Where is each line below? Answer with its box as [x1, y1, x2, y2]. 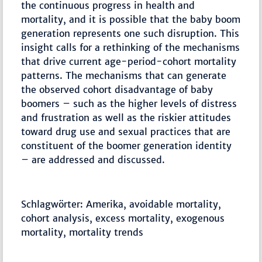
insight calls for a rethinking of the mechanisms [21, 42, 240, 54]
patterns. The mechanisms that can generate [21, 70, 227, 82]
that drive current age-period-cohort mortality [21, 56, 237, 68]
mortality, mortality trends [21, 226, 144, 239]
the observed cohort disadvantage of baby [21, 84, 213, 96]
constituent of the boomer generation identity [21, 140, 232, 152]
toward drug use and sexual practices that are [21, 126, 231, 138]
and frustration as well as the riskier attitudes [21, 112, 232, 124]
